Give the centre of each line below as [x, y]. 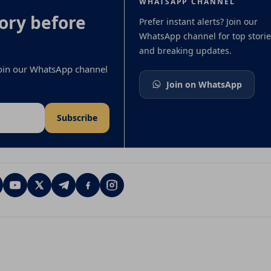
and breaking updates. [185, 50]
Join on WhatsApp [204, 84]
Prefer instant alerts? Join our [198, 21]
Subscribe [77, 118]
